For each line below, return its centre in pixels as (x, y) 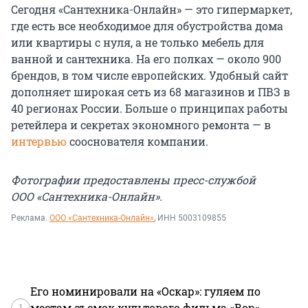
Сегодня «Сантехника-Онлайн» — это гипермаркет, (152, 10)
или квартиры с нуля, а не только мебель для (137, 43)
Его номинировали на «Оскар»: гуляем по (145, 291)
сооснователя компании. (137, 142)
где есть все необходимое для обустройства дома (147, 26)
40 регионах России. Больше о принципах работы (150, 109)
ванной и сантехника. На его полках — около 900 (146, 59)
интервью (39, 142)
